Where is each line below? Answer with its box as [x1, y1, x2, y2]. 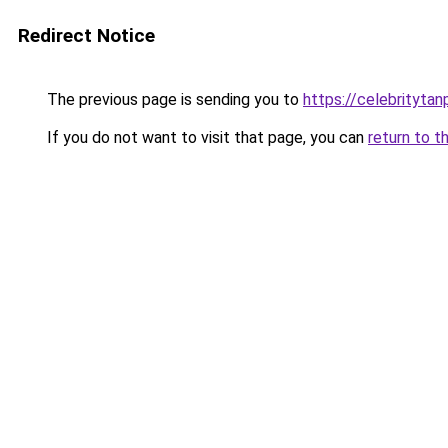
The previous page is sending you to [43, 90, 303, 109]
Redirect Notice [18, 24, 155, 47]
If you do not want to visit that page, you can [43, 128, 368, 147]
